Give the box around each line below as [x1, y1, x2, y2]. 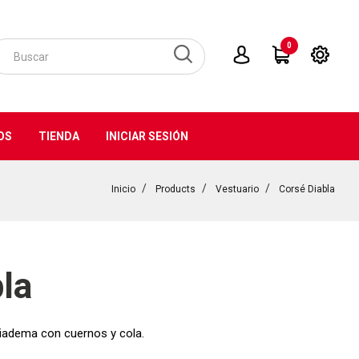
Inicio [111, 184, 135, 195]
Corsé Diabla [279, 184, 335, 195]
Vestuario [216, 184, 259, 195]
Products [155, 184, 196, 195]
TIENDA [38, 130, 79, 143]
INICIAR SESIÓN [105, 130, 188, 143]
